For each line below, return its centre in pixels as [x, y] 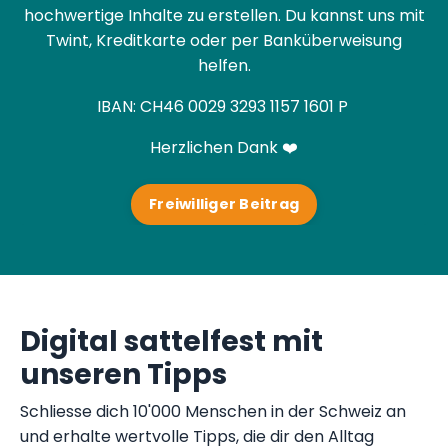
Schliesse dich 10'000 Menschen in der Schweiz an [213, 411]
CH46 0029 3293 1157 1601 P [243, 106]
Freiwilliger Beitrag [224, 203]
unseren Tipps [123, 374]
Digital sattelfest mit [171, 341]
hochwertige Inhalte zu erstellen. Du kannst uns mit [224, 15]
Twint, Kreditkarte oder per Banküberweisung [224, 40]
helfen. [224, 65]
